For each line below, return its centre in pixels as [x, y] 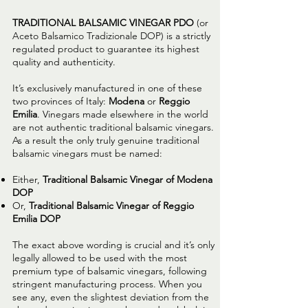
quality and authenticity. [64, 62]
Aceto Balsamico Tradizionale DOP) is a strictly [111, 36]
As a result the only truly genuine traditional [106, 141]
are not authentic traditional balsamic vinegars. [113, 128]
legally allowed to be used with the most [100, 258]
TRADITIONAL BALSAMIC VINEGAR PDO [104, 23]
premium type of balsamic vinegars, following [110, 271]
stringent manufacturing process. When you [107, 284]
